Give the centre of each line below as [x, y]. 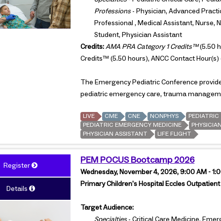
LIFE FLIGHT [175, 134]
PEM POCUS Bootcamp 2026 [138, 160]
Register [17, 166]
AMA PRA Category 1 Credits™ [152, 47]
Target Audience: [107, 207]
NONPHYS [165, 116]
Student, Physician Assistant [138, 35]
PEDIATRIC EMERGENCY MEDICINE [132, 125]
